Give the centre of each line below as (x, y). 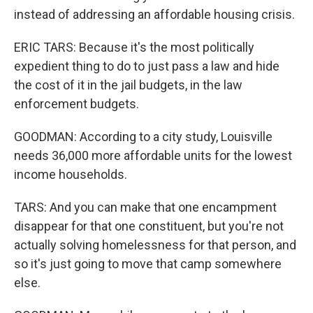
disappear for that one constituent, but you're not (149, 226)
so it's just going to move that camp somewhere (148, 264)
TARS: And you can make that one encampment (145, 207)
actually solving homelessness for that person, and (155, 245)
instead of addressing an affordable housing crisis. (154, 14)
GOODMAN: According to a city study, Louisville (143, 137)
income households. (71, 174)
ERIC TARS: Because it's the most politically (134, 47)
